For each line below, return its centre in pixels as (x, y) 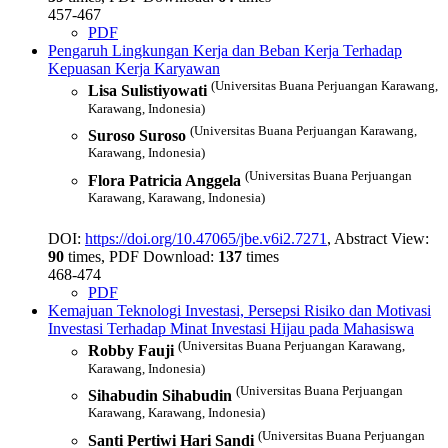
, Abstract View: (378, 239)
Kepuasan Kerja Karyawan (134, 69)
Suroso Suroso (137, 136)
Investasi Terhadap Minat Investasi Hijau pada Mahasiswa (231, 329)
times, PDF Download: (141, 257)
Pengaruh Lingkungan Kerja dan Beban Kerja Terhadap (225, 51)
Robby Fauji (131, 351)
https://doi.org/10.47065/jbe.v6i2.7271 (206, 239)
